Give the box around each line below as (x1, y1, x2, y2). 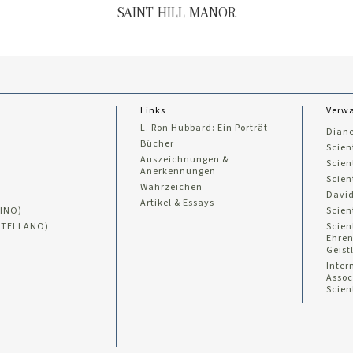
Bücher (140, 137, 175, 151)
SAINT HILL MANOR (117, 4, 236, 21)
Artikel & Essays (140, 196, 215, 210)
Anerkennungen (140, 165, 217, 179)
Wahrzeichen (140, 180, 203, 195)
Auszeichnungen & (140, 153, 229, 167)
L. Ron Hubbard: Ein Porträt (140, 121, 269, 136)
